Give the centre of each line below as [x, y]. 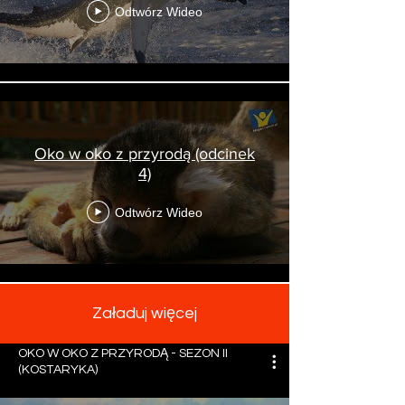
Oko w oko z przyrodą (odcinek [145, 154]
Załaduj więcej [145, 313]
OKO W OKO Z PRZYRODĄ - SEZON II [123, 353]
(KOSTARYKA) [58, 370]
